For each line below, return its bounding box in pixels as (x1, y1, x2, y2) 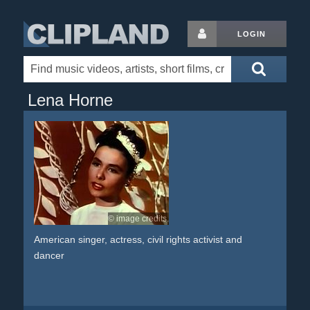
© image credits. (107, 215, 169, 223)
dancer (33, 250, 64, 261)
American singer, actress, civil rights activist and (33, 234, 242, 245)
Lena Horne (27, 91, 113, 109)
